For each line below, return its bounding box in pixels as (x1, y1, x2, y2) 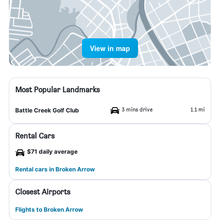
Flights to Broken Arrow (15, 206, 83, 213)
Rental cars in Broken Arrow (15, 165, 95, 173)
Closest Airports (15, 187, 70, 196)
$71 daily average (27, 148, 78, 155)
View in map (90, 43, 130, 53)
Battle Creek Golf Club (15, 107, 79, 114)
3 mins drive (122, 106, 153, 113)
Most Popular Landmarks (15, 85, 100, 94)
